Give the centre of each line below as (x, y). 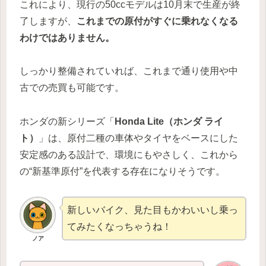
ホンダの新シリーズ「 (67, 121)
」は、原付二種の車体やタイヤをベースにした (138, 138)
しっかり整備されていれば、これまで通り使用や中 (129, 71)
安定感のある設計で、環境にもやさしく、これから (129, 154)
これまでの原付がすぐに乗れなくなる (157, 21)
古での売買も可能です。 (72, 87)
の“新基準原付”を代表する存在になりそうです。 (122, 171)
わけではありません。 (67, 37)
